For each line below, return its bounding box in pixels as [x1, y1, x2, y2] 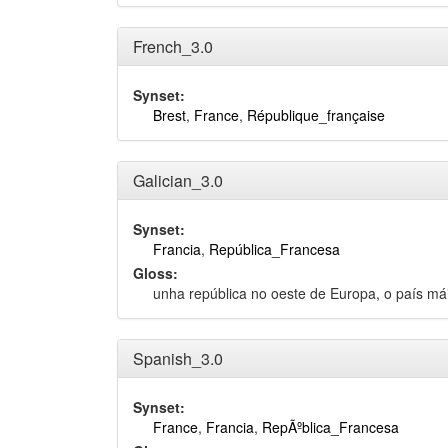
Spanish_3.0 [133, 347, 223, 370]
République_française [247, 105, 385, 125]
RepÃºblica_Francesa [262, 417, 399, 437]
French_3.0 [133, 35, 213, 58]
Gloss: [133, 263, 178, 283]
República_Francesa [209, 239, 340, 259]
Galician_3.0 [133, 169, 223, 192]
